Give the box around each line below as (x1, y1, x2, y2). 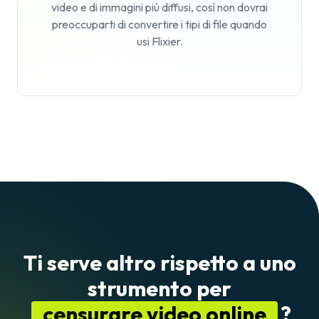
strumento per (88, 275, 231, 302)
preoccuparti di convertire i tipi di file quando (52, 17, 267, 31)
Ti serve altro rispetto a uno (23, 249, 296, 276)
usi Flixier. (136, 34, 183, 48)
